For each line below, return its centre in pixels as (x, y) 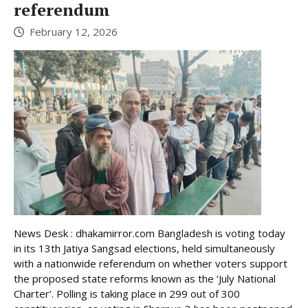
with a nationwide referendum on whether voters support (151, 264)
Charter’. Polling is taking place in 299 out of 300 (127, 294)
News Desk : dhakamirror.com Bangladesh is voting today (150, 233)
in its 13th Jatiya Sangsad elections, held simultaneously (144, 249)
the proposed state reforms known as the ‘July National (145, 279)
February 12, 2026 (74, 32)
